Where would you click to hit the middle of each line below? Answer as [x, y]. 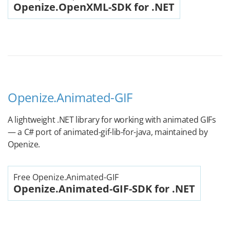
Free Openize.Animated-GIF [66, 177]
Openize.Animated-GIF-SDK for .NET [104, 189]
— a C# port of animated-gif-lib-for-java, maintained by [108, 132]
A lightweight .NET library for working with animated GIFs [112, 120]
